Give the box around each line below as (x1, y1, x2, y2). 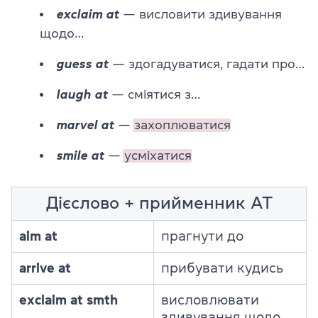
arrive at (19, 261, 71, 275)
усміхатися (124, 149, 192, 163)
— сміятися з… (108, 88, 200, 102)
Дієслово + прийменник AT (45, 194, 273, 212)
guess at (57, 57, 109, 71)
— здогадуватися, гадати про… (109, 57, 305, 71)
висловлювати (161, 293, 259, 307)
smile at (57, 149, 104, 163)
